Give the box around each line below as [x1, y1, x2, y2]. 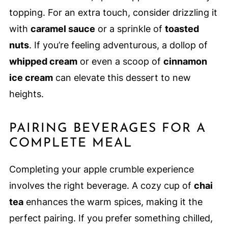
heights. [9, 88, 44, 99]
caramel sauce [30, 23, 95, 34]
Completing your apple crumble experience [9, 163, 194, 175]
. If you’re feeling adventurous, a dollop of [28, 39, 208, 50]
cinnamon [163, 55, 207, 67]
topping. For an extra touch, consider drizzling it [9, 7, 217, 18]
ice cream [9, 72, 53, 83]
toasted [164, 23, 199, 34]
